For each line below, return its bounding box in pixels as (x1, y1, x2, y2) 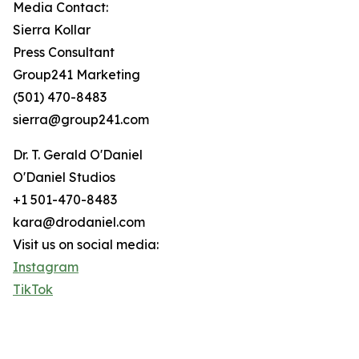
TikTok (13, 281, 53, 298)
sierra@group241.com (13, 111, 149, 128)
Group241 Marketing (13, 67, 140, 83)
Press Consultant (13, 44, 115, 61)
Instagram (13, 259, 79, 276)
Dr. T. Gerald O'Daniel (13, 147, 143, 163)
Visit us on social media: (13, 236, 159, 253)
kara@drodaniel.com (13, 214, 145, 231)
